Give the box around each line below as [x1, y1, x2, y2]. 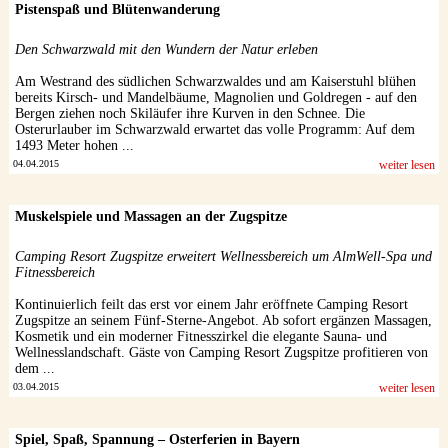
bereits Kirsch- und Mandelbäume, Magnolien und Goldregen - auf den [14, 90, 417, 106]
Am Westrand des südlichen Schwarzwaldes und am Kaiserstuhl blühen [14, 74, 416, 90]
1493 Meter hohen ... [14, 138, 134, 154]
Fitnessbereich [14, 265, 95, 281]
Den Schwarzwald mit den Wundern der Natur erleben [14, 42, 318, 58]
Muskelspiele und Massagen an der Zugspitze [14, 209, 287, 225]
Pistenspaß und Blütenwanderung [14, 2, 220, 18]
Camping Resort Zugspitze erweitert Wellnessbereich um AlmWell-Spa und [14, 249, 432, 265]
